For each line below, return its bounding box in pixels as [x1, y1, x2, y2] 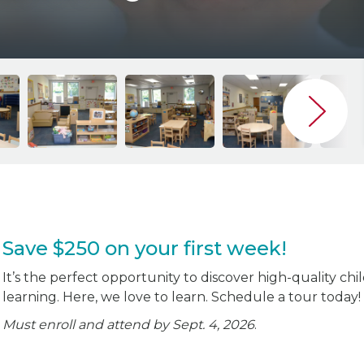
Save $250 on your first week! [2, 236, 287, 260]
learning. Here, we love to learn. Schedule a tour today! [2, 289, 361, 305]
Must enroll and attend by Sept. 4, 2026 [2, 317, 254, 332]
